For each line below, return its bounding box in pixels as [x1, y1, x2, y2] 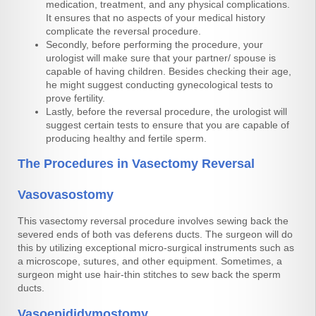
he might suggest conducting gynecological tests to [46, 78, 273, 90]
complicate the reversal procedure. [46, 25, 201, 37]
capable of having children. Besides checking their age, [46, 65, 291, 77]
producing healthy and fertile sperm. [46, 132, 207, 144]
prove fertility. [46, 92, 105, 104]
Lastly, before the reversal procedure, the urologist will [46, 105, 287, 117]
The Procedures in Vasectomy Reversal [18, 156, 255, 171]
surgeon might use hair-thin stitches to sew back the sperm [18, 268, 281, 280]
